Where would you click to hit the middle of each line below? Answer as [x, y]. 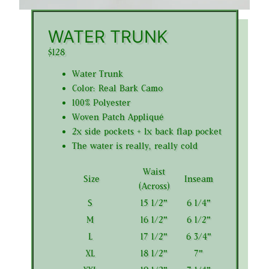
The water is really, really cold [134, 145]
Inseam [198, 178]
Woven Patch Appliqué [118, 116]
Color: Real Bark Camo [117, 88]
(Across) [154, 186]
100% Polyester [101, 102]
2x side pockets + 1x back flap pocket [147, 131]
